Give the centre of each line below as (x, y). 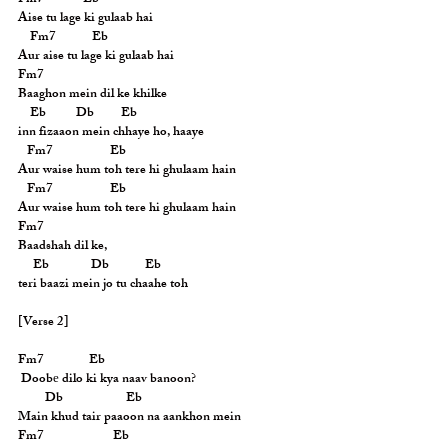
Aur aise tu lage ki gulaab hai (96, 57)
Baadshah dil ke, (62, 247)
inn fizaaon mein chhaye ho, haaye (111, 133)
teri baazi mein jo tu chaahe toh (103, 285)
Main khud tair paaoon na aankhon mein (129, 418)
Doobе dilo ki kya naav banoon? (108, 380)
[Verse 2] (43, 323)
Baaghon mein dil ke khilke (92, 95)
